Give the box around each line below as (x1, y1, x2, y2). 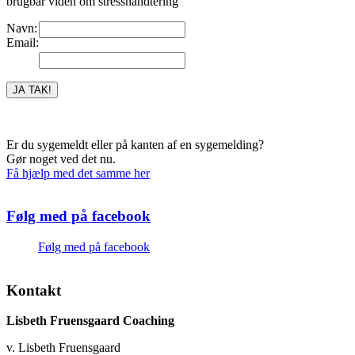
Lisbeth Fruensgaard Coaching (6, 314, 174, 328)
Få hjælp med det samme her (6, 166, 150, 180)
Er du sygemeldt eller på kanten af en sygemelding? (6, 137, 264, 151)
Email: (6, 35, 39, 49)
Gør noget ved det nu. (6, 151, 116, 166)
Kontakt (6, 281, 61, 299)
